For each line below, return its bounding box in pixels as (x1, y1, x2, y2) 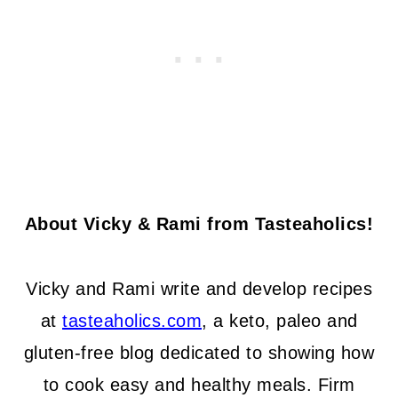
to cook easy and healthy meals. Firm (43, 375, 355, 395)
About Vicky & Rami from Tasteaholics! (24, 214, 374, 235)
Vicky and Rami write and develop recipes (26, 279, 372, 299)
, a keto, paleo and (202, 311, 358, 331)
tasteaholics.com (62, 311, 202, 331)
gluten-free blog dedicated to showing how (23, 343, 375, 363)
